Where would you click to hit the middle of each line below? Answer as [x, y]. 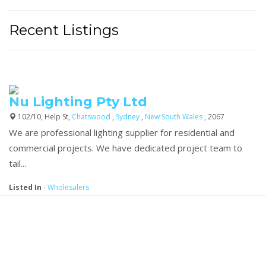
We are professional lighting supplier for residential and [122, 132]
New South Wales [175, 116]
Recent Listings [64, 30]
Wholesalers [68, 187]
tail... [18, 163]
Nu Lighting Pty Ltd [78, 102]
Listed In [25, 187]
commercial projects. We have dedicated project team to [126, 148]
